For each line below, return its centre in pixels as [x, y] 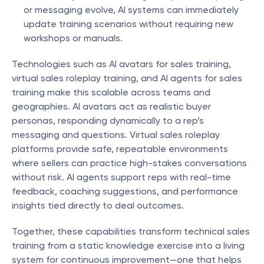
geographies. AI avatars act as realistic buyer [111, 106]
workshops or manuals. [73, 38]
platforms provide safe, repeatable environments [120, 149]
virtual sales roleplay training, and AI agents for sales [127, 78]
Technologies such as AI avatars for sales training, [121, 64]
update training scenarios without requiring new [128, 24]
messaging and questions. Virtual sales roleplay [116, 135]
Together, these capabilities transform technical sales [131, 231]
